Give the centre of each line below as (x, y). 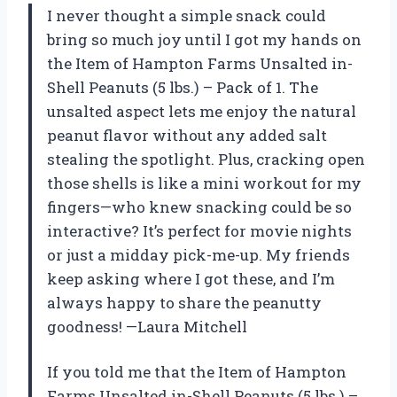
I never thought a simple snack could (187, 15)
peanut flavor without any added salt (187, 135)
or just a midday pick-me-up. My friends (198, 254)
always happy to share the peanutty (184, 302)
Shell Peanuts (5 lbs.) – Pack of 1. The (183, 87)
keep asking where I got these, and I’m (191, 278)
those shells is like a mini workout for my (204, 183)
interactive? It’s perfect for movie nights (199, 230)
